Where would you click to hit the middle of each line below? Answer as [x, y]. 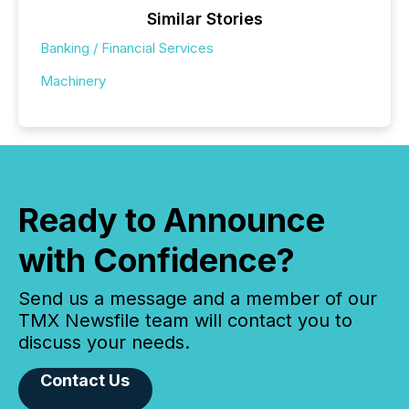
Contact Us [85, 380]
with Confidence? [157, 260]
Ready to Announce [172, 220]
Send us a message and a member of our [198, 298]
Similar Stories [204, 18]
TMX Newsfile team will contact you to [185, 320]
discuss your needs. [104, 342]
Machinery [73, 80]
